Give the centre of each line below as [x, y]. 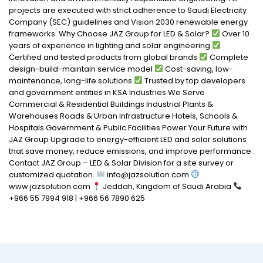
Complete [228, 57]
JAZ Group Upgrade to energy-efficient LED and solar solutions [128, 139]
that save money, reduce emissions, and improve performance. [131, 151]
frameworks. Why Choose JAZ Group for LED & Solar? [110, 34]
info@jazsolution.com [148, 175]
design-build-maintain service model [82, 69]
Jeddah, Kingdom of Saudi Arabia [167, 186]
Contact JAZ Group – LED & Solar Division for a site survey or [121, 163]
